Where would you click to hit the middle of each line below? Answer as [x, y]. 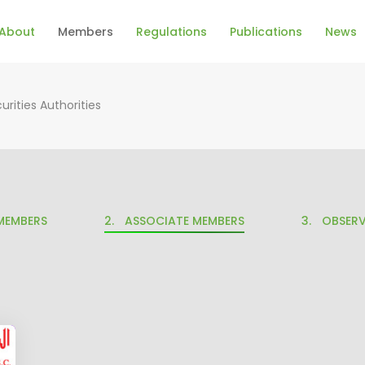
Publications [266, 31]
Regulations [172, 31]
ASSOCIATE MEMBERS [185, 221]
